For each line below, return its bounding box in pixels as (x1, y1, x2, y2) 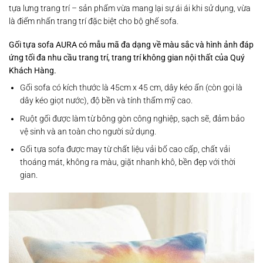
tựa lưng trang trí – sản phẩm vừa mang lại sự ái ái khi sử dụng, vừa (9, 3, 251, 13)
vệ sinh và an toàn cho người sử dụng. (19, 126, 156, 136)
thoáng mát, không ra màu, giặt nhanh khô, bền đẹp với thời (19, 157, 235, 167)
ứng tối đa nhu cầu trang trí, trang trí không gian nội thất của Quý (9, 53, 245, 63)
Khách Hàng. (9, 66, 58, 76)
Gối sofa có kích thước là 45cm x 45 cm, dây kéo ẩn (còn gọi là (19, 83, 242, 93)
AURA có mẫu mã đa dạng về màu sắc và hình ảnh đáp (56, 40, 254, 50)
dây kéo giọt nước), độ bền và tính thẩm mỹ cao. (19, 96, 193, 106)
